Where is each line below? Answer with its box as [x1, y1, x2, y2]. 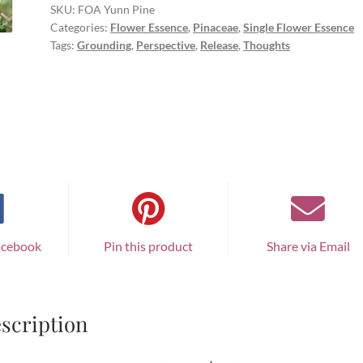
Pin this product [104, 237, 193, 254]
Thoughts [243, 38, 291, 53]
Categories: [50, 20, 111, 35]
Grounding [77, 38, 132, 53]
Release [200, 38, 239, 53]
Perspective [136, 38, 196, 53]
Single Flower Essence [243, 20, 355, 35]
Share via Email [266, 237, 350, 254]
